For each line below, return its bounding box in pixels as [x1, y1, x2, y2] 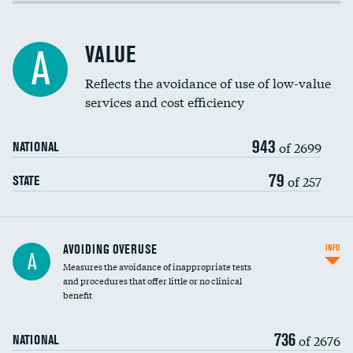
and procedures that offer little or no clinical [63, 273, 242, 288]
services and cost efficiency [85, 92, 244, 110]
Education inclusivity [13, 62, 101, 76]
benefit [63, 288, 92, 302]
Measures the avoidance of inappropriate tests [63, 259, 251, 273]
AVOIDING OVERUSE [63, 241, 157, 257]
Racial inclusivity [13, 30, 84, 44]
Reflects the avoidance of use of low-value [85, 73, 331, 91]
